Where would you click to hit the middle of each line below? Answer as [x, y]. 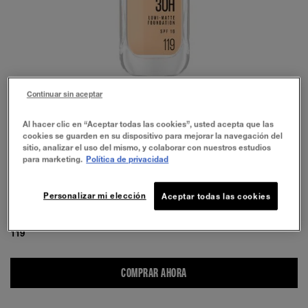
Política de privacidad [128, 159]
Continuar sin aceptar [64, 94]
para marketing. [53, 159]
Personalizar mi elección [95, 195]
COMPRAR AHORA [154, 273]
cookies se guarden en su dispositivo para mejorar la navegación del [153, 135]
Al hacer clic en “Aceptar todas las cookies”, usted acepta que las [148, 124]
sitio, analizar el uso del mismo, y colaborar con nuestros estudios [147, 147]
